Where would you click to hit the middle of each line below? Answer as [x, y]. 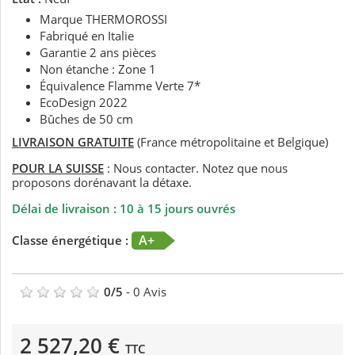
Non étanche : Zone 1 [98, 69]
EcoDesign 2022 [84, 103]
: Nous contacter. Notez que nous [196, 168]
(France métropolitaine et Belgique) [231, 142]
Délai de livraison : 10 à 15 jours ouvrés [124, 209]
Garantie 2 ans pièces [98, 53]
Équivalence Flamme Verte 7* [120, 86]
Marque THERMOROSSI [103, 19]
